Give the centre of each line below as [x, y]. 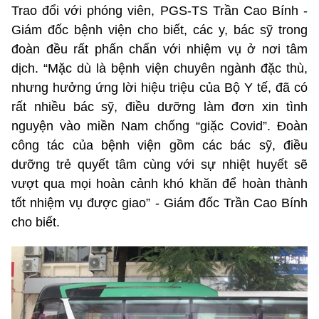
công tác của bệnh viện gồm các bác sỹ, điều [159, 145]
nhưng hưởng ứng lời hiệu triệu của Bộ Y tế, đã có [159, 87]
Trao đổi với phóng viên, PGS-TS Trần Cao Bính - [159, 10]
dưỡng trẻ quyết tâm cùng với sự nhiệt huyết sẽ [159, 164]
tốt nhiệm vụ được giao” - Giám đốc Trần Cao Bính [159, 203]
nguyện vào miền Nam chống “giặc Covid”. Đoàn [159, 126]
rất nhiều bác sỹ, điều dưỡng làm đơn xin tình [159, 106]
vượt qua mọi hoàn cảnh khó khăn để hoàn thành [159, 183]
